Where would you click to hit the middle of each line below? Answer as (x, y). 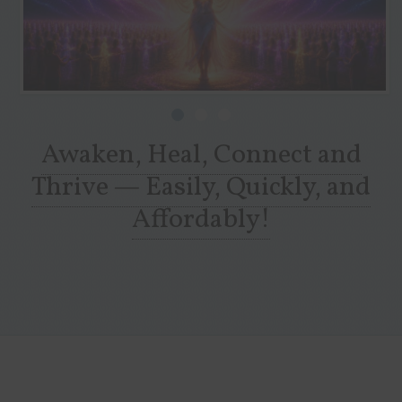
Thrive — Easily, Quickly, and (201, 187)
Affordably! (201, 219)
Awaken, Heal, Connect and (201, 155)
